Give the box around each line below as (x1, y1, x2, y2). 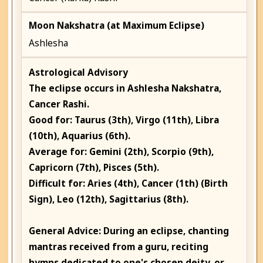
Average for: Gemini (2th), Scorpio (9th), (29, 146, 214, 159)
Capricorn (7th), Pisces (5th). (29, 161, 160, 174)
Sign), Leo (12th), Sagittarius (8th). (29, 193, 189, 206)
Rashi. (60, 98, 90, 111)
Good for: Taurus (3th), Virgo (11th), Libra (29, 114, 220, 127)
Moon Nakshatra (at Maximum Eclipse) (29, 19, 205, 32)
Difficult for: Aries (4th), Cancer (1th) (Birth (29, 177, 228, 190)
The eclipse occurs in (29, 82, 128, 95)
